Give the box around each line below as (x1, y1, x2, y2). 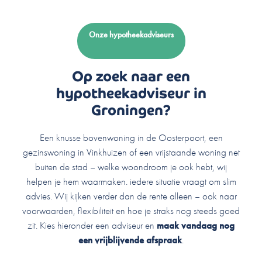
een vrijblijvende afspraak (78, 233, 182, 247)
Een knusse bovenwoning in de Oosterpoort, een (39, 131, 223, 144)
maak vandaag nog (154, 219, 235, 232)
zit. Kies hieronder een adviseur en (27, 219, 154, 232)
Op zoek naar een (72, 67, 190, 86)
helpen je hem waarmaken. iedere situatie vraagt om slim (26, 175, 236, 188)
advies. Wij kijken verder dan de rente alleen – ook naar (25, 189, 237, 203)
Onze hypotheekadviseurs (88, 29, 174, 40)
